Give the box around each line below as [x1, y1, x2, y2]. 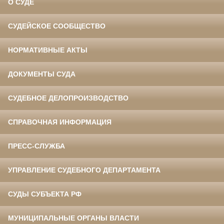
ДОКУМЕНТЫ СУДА [8, 70, 75, 78]
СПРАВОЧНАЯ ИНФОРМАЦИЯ [8, 118, 111, 126]
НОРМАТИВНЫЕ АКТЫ [8, 46, 87, 54]
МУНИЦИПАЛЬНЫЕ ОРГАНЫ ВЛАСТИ [8, 214, 139, 222]
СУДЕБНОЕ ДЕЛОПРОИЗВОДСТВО [8, 94, 128, 102]
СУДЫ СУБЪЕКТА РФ [8, 190, 81, 198]
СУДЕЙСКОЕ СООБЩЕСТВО [8, 22, 105, 30]
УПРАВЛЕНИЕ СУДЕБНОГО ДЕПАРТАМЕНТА [8, 166, 160, 174]
